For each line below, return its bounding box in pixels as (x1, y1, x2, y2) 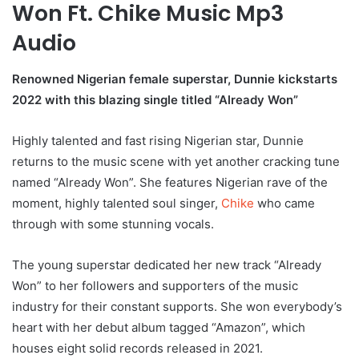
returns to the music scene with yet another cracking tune (12, 153, 340, 169)
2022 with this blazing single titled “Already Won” (12, 91, 298, 107)
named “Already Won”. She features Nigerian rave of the (12, 174, 328, 190)
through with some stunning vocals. (12, 216, 214, 232)
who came (254, 195, 315, 211)
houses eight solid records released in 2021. (12, 340, 263, 356)
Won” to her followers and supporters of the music (12, 277, 298, 293)
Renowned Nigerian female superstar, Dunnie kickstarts (12, 71, 337, 87)
